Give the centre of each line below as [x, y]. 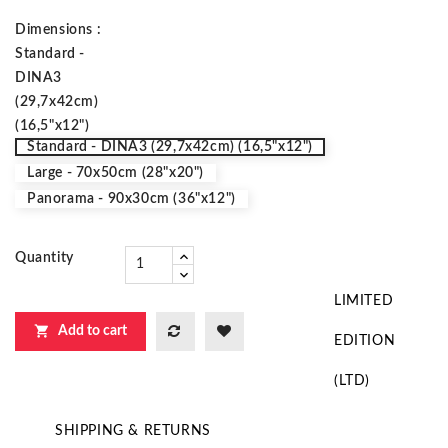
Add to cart [92, 330]
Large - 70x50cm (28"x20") [115, 172]
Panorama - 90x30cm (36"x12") [131, 198]
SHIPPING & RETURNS [133, 430]
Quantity [44, 257]
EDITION [365, 340]
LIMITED [364, 300]
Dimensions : [58, 29]
